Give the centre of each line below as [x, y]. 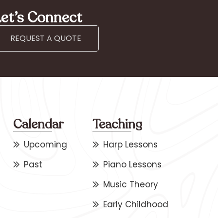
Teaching [117, 124]
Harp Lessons [131, 144]
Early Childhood [136, 204]
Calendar [38, 124]
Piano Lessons [133, 164]
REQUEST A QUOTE [46, 38]
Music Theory [131, 184]
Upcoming [46, 144]
